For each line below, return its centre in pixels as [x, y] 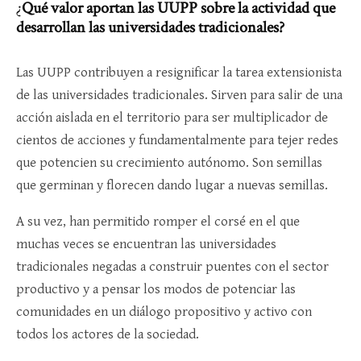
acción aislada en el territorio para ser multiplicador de [172, 117]
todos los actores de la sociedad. [108, 334]
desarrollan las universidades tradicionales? [150, 27]
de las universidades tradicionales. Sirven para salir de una [179, 95]
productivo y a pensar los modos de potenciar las [156, 289]
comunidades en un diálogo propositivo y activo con [164, 311]
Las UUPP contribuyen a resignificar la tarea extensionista [179, 72]
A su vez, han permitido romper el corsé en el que [158, 221]
